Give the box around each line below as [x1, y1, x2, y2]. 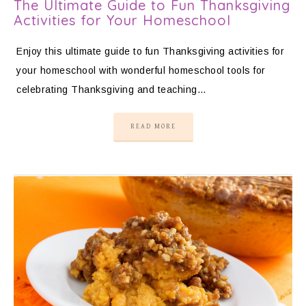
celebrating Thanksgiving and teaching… [16, 84, 206, 96]
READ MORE [130, 122, 176, 131]
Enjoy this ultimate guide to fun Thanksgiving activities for [16, 46, 284, 57]
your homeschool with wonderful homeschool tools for [16, 65, 266, 76]
